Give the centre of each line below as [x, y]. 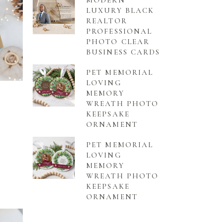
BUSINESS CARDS [123, 52]
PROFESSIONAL [119, 31]
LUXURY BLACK [120, 11]
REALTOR [107, 21]
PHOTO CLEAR [118, 42]
